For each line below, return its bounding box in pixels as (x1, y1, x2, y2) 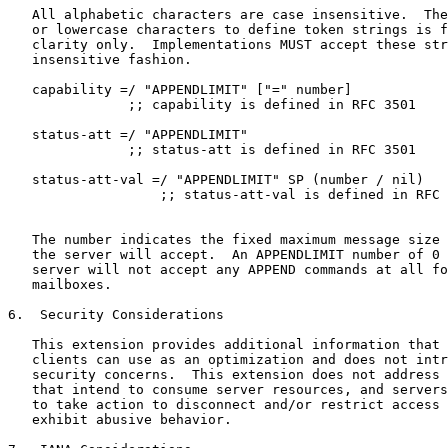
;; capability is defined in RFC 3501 (8, 97, 416, 113)
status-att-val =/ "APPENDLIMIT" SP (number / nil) (8, 172, 424, 188)
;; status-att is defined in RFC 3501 (8, 142, 416, 158)
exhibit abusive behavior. (8, 412, 232, 428)
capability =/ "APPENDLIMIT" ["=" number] (8, 82, 352, 98)
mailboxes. (8, 277, 112, 293)
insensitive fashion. (8, 52, 192, 68)
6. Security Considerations (8, 307, 224, 323)
